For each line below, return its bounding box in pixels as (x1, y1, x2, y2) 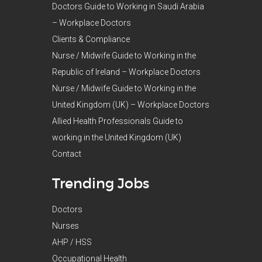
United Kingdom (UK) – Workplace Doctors (52, 99, 209, 109)
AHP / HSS (52, 237, 92, 247)
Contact (52, 149, 81, 158)
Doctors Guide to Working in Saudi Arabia (52, 1, 204, 11)
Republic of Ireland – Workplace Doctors (52, 67, 201, 77)
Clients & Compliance (52, 34, 130, 44)
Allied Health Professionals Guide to (52, 116, 183, 126)
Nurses (52, 220, 79, 230)
